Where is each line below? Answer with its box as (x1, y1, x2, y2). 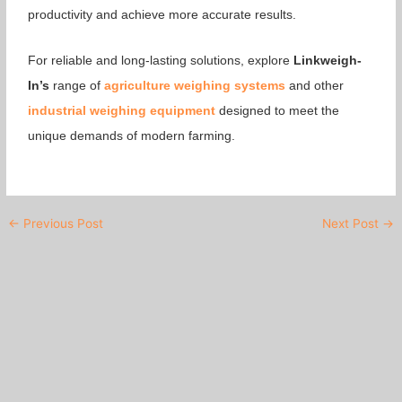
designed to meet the (215, 102, 340, 118)
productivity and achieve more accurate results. (28, 7, 297, 22)
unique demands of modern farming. (28, 127, 236, 143)
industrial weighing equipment (28, 102, 216, 118)
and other (285, 77, 345, 92)
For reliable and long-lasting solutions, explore (28, 52, 294, 67)
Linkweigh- (293, 52, 363, 67)
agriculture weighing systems (104, 77, 286, 92)
